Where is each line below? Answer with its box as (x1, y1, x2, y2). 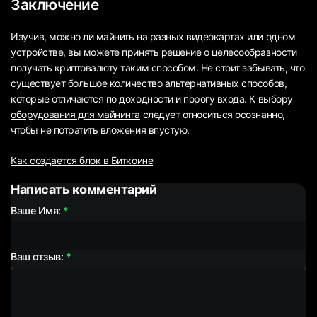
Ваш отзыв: (11, 250, 64, 263)
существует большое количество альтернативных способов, (11, 76, 287, 89)
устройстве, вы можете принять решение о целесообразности (11, 45, 297, 58)
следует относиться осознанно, (140, 108, 285, 120)
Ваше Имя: (11, 204, 61, 217)
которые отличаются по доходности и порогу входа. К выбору (11, 92, 293, 105)
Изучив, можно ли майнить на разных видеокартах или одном (11, 30, 296, 42)
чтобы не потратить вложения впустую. (11, 123, 190, 136)
